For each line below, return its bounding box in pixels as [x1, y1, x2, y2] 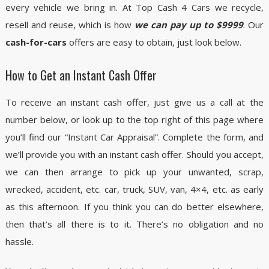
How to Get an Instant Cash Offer [5, 66, 157, 84]
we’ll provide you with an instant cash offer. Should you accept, [5, 148, 264, 160]
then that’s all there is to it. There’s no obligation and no [5, 218, 264, 230]
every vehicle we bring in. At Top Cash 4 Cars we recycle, [5, 1, 264, 13]
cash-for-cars [5, 36, 67, 48]
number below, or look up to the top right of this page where [5, 113, 264, 125]
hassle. [5, 235, 34, 247]
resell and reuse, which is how [5, 19, 134, 31]
